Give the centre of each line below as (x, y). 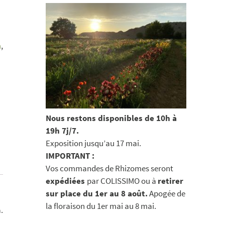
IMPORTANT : (70, 156)
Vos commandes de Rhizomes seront (109, 168)
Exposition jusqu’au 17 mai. (93, 143)
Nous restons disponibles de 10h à (111, 118)
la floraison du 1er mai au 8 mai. (101, 206)
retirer (171, 181)
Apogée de (166, 193)
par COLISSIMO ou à (122, 181)
